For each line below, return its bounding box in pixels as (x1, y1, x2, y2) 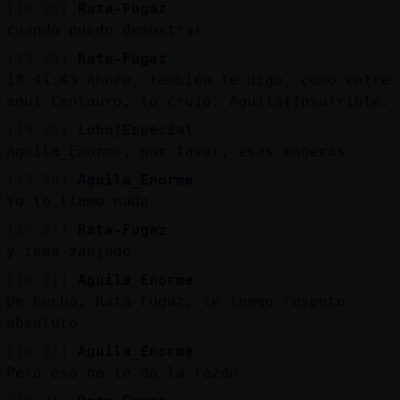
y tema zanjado (5, 242, 131, 260)
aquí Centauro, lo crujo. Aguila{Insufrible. (5, 92, 390, 110)
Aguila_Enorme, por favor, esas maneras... (5, 142, 372, 160)
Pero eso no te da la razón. (5, 363, 247, 381)
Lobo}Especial (77, 121, 194, 138)
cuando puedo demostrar (5, 21, 203, 38)
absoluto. (5, 313, 87, 331)
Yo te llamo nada (5, 192, 149, 210)
